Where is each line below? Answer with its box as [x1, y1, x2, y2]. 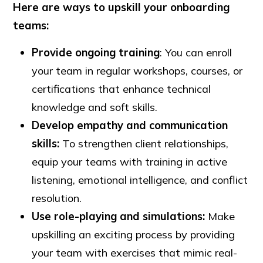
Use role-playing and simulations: [32, 210, 205, 224]
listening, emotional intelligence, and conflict [32, 173, 248, 187]
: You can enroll [160, 46, 232, 60]
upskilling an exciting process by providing [32, 228, 235, 242]
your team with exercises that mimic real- [32, 246, 238, 260]
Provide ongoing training [32, 46, 160, 60]
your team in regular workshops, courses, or [32, 64, 243, 78]
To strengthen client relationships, [59, 137, 229, 151]
